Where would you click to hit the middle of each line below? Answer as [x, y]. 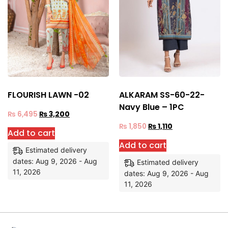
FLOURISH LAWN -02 [48, 95]
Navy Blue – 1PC [152, 107]
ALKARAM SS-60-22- [162, 95]
